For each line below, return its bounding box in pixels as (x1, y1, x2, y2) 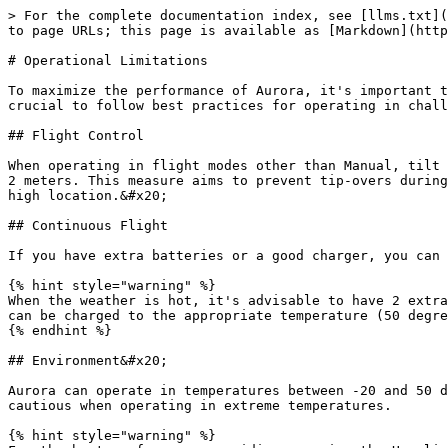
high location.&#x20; (8, 188, 168, 203)
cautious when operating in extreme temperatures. (8, 398, 392, 413)
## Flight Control (8, 128, 144, 143)
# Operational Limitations (8, 53, 208, 68)
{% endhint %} (8, 323, 112, 338)
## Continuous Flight (8, 218, 168, 233)
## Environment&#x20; (8, 353, 168, 368)
